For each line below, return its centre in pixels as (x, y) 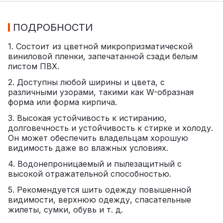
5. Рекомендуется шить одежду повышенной (100, 189)
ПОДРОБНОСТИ (53, 27)
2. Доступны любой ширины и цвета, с (86, 82)
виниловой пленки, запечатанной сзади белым (103, 56)
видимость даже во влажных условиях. (88, 148)
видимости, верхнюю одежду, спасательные (100, 199)
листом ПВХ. (34, 66)
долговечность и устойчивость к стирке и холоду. (111, 128)
